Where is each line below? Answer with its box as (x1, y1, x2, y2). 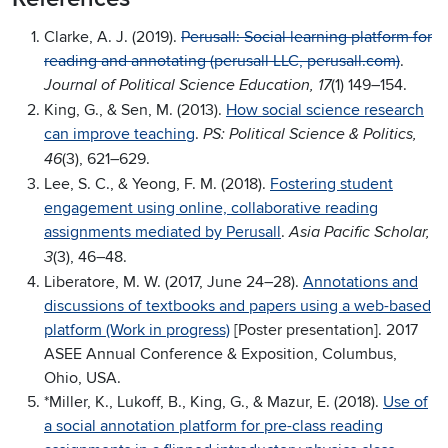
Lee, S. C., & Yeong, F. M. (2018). (44, 174, 270, 195)
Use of (383, 392, 428, 413)
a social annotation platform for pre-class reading (44, 416, 383, 437)
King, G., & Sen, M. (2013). (44, 100, 226, 121)
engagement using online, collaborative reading (44, 198, 378, 219)
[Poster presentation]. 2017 (230, 320, 418, 341)
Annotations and (303, 272, 418, 293)
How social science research (226, 100, 424, 121)
